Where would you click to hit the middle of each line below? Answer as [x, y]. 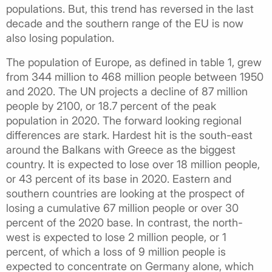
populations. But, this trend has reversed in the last [130, 8]
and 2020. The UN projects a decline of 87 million [127, 91]
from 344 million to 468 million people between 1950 [135, 76]
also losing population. [60, 38]
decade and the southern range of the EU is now [125, 23]
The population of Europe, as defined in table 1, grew [134, 62]
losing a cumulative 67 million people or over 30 [122, 208]
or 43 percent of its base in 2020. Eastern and [119, 178]
